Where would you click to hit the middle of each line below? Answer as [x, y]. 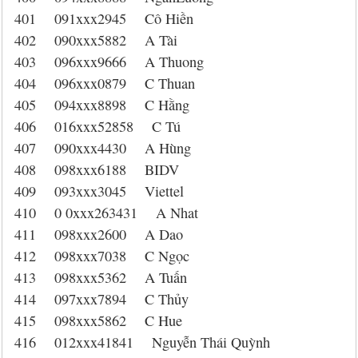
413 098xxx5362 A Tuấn [101, 277]
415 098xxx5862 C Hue [98, 320]
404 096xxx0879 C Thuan [105, 83]
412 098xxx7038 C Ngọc [102, 256]
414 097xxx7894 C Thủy [101, 299]
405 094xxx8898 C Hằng [102, 105]
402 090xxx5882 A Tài [96, 40]
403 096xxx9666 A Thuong [109, 62]
